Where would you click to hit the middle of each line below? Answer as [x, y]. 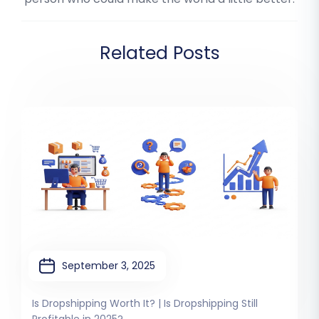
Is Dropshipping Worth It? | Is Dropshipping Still [145, 304]
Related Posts [159, 53]
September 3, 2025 [109, 266]
